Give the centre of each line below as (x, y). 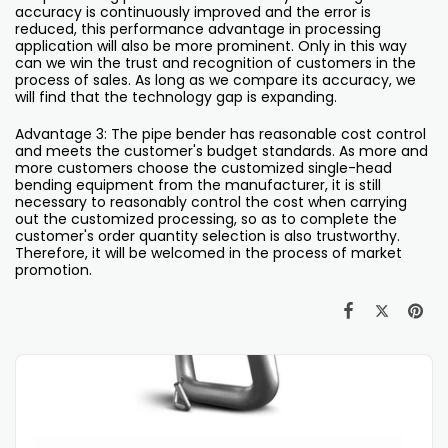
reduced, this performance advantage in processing (198, 28)
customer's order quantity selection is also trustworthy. (207, 235)
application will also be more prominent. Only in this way (211, 45)
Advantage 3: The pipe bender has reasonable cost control (220, 133)
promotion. (53, 269)
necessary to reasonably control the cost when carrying (211, 201)
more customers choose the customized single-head (203, 167)
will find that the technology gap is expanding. (176, 96)
